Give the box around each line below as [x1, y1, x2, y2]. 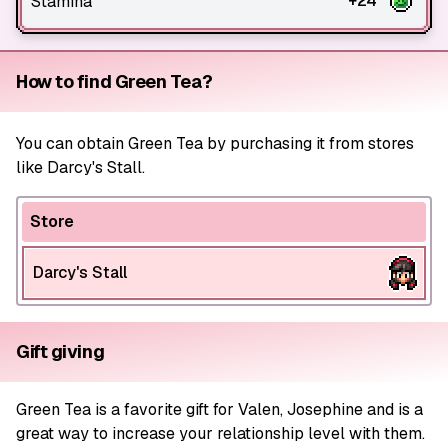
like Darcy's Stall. [16, 157, 145, 178]
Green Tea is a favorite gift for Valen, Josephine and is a [16, 399, 423, 420]
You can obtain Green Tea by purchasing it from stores [16, 133, 414, 154]
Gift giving [16, 340, 105, 363]
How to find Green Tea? [16, 70, 213, 93]
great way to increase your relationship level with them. [16, 423, 425, 444]
